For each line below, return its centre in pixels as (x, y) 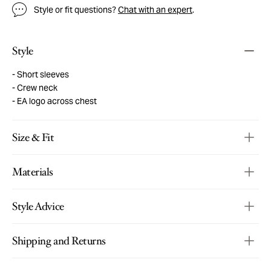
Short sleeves (42, 74)
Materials (33, 171)
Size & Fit (33, 137)
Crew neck (36, 87)
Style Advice (38, 206)
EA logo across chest (56, 101)
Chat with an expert (155, 9)
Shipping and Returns (59, 240)
